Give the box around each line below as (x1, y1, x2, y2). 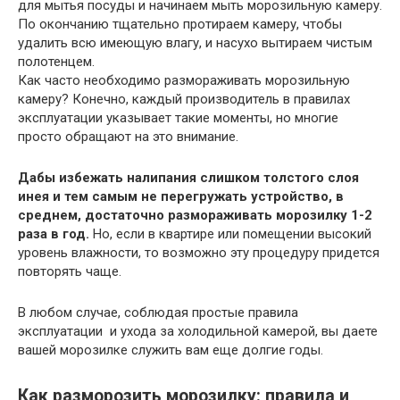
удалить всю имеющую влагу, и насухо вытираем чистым (18, 35, 372, 52)
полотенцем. (18, 54, 95, 71)
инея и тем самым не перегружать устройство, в (18, 188, 344, 205)
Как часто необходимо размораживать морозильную (18, 72, 350, 89)
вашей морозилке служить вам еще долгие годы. (18, 342, 323, 359)
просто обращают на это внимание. (18, 129, 238, 146)
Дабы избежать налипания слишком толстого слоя (18, 170, 359, 187)
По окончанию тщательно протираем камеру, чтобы (18, 16, 342, 33)
